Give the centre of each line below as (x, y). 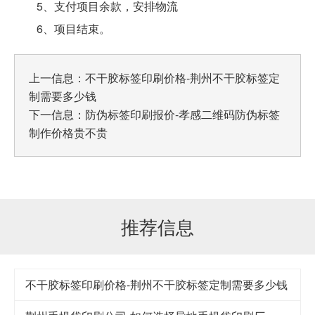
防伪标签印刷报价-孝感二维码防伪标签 (182, 114)
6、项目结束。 (62, 28)
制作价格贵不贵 (68, 132)
